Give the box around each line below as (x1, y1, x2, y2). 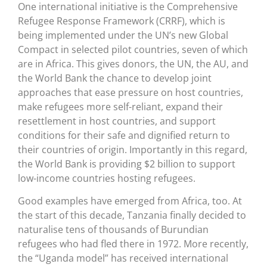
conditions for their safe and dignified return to (18, 128, 230, 142)
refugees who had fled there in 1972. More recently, (18, 237, 249, 250)
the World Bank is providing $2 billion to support (18, 157, 235, 170)
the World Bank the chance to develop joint (18, 71, 212, 85)
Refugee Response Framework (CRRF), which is (18, 14, 225, 27)
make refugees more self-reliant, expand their (18, 100, 223, 113)
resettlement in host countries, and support (18, 114, 216, 128)
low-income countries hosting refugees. (18, 171, 195, 185)
